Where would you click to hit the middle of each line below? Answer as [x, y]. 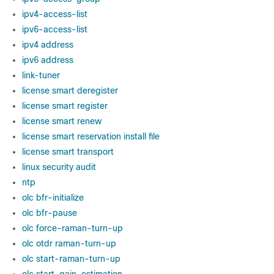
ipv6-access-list [55, 29]
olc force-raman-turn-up [72, 228]
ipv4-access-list [55, 14]
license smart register [65, 106]
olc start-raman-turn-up [71, 259]
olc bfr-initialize [53, 198]
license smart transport [68, 152]
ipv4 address [48, 45]
